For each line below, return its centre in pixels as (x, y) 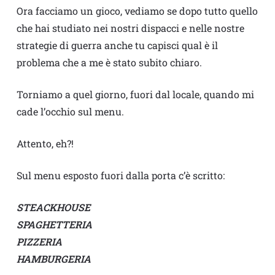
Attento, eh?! (45, 144)
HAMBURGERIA (53, 259)
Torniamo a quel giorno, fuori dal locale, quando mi (135, 95)
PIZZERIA (39, 242)
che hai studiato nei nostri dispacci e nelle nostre (130, 28)
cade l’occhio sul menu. (70, 112)
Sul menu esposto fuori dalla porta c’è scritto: (120, 176)
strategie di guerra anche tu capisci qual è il (117, 45)
